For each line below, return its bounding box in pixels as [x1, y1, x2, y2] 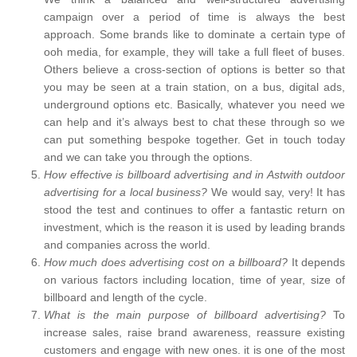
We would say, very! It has [211, 186, 345, 199]
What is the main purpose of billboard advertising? [44, 308, 333, 322]
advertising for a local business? [44, 186, 211, 199]
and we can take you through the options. [44, 151, 256, 164]
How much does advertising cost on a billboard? [44, 256, 292, 269]
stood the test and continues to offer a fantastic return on [44, 203, 345, 217]
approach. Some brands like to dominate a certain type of [44, 28, 345, 41]
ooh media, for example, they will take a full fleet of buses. [44, 45, 345, 59]
